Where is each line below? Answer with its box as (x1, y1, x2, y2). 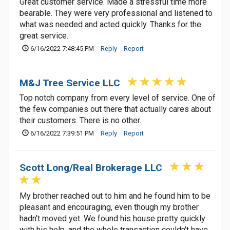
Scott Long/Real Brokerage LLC (20, 162, 162, 174)
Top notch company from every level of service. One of (20, 93, 216, 103)
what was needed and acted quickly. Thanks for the (20, 20, 201, 29)
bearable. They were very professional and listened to (20, 8, 213, 18)
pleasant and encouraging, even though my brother (20, 202, 199, 212)
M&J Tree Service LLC (20, 77, 120, 89)
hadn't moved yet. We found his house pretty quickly (20, 214, 205, 223)
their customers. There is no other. (20, 116, 141, 125)
